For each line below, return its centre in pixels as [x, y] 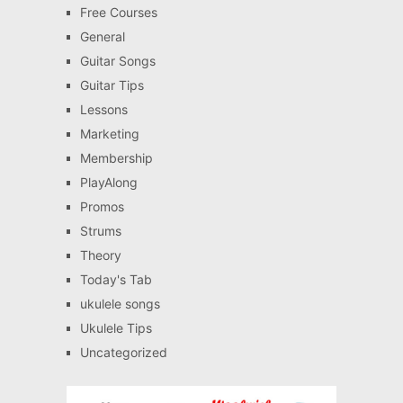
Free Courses [118, 12]
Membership [116, 157]
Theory [100, 255]
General [102, 36]
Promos [102, 206]
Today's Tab [116, 279]
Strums [100, 230]
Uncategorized [123, 352]
